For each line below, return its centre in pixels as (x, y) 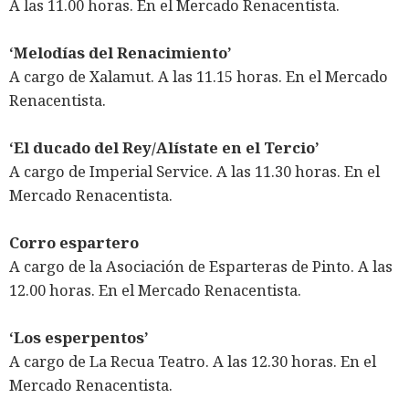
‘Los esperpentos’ (79, 338)
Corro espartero (74, 243)
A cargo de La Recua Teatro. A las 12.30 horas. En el (193, 362)
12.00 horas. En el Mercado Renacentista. (155, 290)
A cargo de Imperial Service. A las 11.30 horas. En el (194, 172)
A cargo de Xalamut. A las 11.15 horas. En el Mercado (199, 77)
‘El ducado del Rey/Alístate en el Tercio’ (164, 148)
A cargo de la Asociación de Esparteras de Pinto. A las (201, 267)
